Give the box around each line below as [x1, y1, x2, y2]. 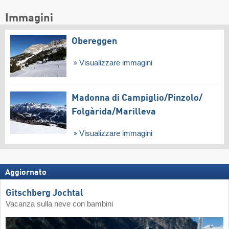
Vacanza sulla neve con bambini [6, 199, 113, 208]
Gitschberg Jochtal [6, 188, 83, 198]
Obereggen [72, 37, 117, 47]
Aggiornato [5, 169, 47, 177]
